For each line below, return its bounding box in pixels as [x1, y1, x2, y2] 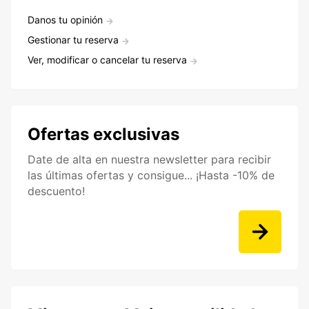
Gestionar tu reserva [28, 34, 119, 46]
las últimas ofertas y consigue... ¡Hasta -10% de [28, 168, 275, 183]
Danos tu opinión [28, 14, 103, 26]
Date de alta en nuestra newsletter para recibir [28, 152, 271, 167]
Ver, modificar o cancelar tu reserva [28, 54, 187, 66]
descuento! [28, 184, 85, 199]
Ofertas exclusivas [28, 124, 179, 145]
